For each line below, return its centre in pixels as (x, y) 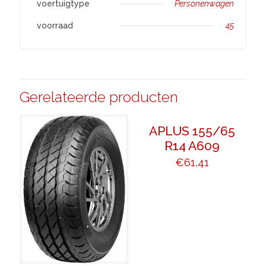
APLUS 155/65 (192, 131)
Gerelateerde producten (99, 97)
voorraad (55, 26)
